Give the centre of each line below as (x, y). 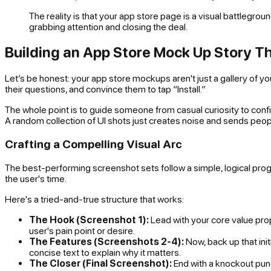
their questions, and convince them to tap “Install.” (105, 89)
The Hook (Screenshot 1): (89, 219)
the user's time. (36, 178)
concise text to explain (76, 252)
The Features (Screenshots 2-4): (106, 241)
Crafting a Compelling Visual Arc (93, 144)
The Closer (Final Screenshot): (100, 263)
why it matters (151, 252)
